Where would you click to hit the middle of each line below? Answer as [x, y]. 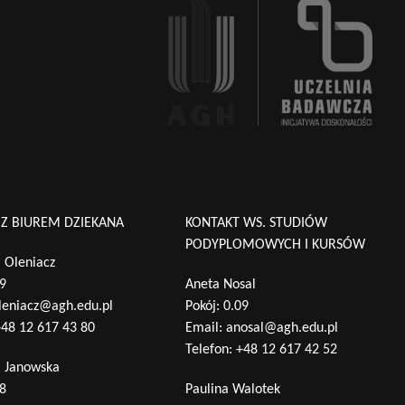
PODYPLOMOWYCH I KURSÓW [275, 245]
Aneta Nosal [220, 285]
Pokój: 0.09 [217, 307]
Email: [205, 329]
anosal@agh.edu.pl [282, 329]
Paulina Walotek [232, 390]
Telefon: [210, 350]
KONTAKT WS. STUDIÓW [256, 224]
